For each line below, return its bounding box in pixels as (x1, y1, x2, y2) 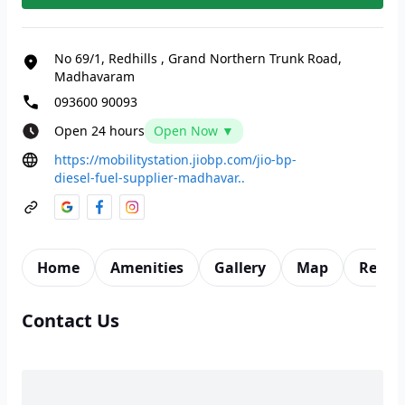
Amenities (110, 258, 184, 278)
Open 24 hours (54, 122, 145, 139)
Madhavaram (54, 68, 135, 85)
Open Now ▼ (154, 122, 234, 139)
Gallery (214, 258, 266, 278)
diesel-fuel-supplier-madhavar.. (54, 169, 245, 186)
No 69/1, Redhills (54, 50, 157, 67)
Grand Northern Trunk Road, (168, 50, 342, 67)
